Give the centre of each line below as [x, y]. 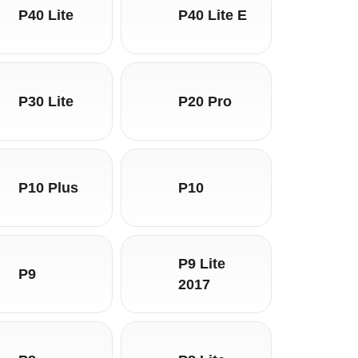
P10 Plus [49, 187]
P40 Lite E [212, 15]
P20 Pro [205, 101]
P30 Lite [46, 101]
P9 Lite [201, 263]
